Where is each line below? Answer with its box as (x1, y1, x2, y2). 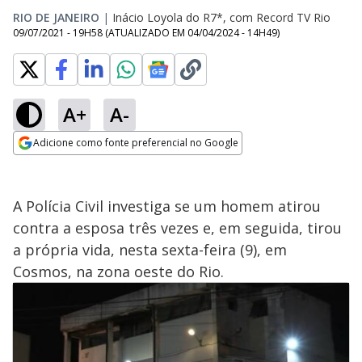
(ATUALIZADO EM (105, 26, 187, 40)
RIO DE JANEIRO (13, 10, 99, 25)
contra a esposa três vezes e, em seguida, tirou (13, 218, 342, 238)
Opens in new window (13, 156, 145, 174)
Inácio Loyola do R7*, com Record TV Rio (112, 10, 330, 25)
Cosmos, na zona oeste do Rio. (13, 262, 228, 281)
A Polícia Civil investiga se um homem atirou (13, 196, 321, 216)
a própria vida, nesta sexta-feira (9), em (13, 240, 287, 259)
